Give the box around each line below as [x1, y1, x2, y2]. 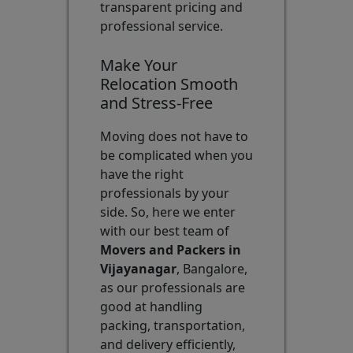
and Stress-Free [99, 92, 213, 114]
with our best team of [99, 222, 229, 240]
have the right [99, 165, 184, 184]
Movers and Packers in [99, 241, 241, 259]
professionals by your [99, 184, 229, 203]
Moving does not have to [99, 128, 248, 146]
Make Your [99, 54, 177, 76]
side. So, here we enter [99, 203, 236, 221]
